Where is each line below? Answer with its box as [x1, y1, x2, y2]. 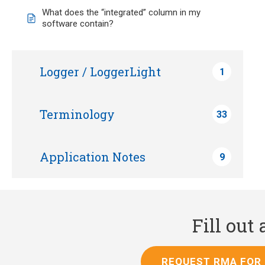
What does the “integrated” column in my [42, 7, 201, 18]
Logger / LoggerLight [40, 64, 161, 79]
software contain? [42, 18, 114, 29]
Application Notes [40, 149, 146, 164]
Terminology [40, 106, 115, 122]
